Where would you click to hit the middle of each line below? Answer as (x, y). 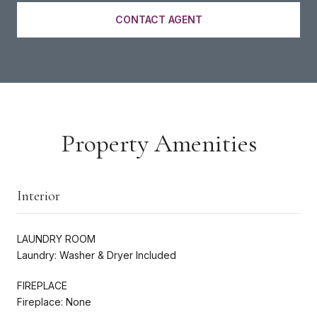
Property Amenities (158, 143)
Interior (39, 196)
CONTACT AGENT (158, 19)
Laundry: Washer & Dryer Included (97, 255)
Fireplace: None (54, 301)
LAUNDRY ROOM (56, 238)
